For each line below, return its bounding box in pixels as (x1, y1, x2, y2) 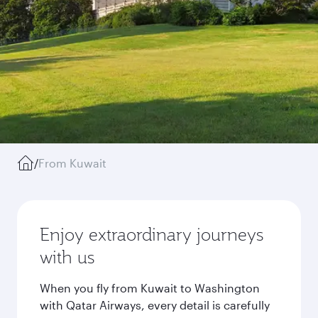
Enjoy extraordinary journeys (40, 223, 263, 246)
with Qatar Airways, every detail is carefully (40, 298, 270, 312)
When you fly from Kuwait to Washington (40, 281, 260, 295)
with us (40, 246, 94, 268)
